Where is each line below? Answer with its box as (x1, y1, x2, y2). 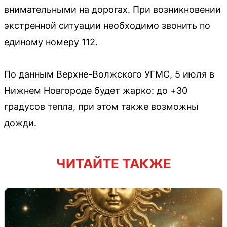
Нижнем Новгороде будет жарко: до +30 (4, 85, 187, 96)
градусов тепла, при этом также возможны (4, 101, 199, 112)
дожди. (4, 117, 36, 128)
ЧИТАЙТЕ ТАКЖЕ (56, 155, 171, 171)
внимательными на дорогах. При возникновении (4, 4, 221, 15)
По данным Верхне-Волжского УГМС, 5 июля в (4, 68, 214, 80)
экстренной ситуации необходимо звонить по (4, 20, 210, 31)
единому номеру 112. (4, 36, 98, 47)
